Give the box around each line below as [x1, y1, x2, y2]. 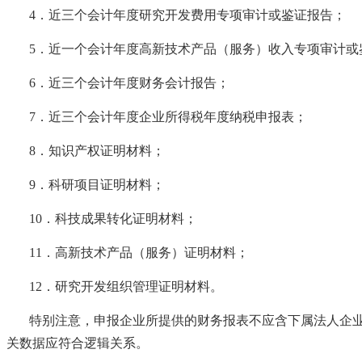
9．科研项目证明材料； [29, 177, 165, 192]
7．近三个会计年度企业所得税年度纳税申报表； [29, 109, 307, 124]
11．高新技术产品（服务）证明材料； [29, 245, 249, 259]
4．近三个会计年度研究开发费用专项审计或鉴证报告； [29, 7, 346, 22]
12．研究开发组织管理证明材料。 [29, 279, 223, 293]
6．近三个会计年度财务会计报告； [29, 75, 229, 90]
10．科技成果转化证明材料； [29, 211, 197, 225]
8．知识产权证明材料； [29, 143, 165, 158]
